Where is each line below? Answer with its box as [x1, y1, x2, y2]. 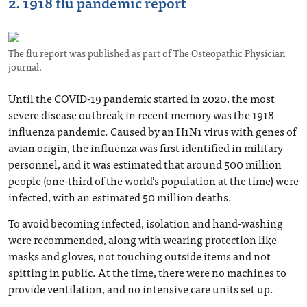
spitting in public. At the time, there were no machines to [8, 263, 286, 282]
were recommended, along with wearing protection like [8, 230, 277, 249]
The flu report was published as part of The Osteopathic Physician [8, 45, 285, 61]
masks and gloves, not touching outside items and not [8, 247, 271, 265]
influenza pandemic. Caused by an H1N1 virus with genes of [8, 122, 296, 140]
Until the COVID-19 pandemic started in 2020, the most [8, 89, 275, 108]
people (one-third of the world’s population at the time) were [8, 171, 299, 190]
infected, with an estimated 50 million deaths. [8, 188, 232, 206]
